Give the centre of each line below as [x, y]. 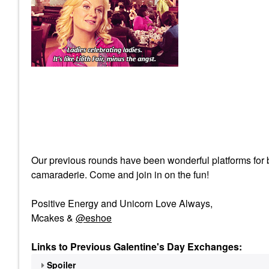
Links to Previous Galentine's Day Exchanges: [137, 246]
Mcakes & [53, 218]
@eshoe [94, 218]
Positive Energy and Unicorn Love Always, [122, 203]
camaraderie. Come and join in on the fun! [120, 174]
